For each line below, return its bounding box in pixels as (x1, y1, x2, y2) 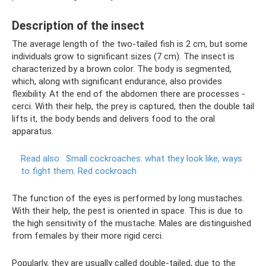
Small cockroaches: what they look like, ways (66, 153, 242, 164)
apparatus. (12, 126, 53, 137)
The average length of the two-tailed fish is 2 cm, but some (12, 39, 248, 49)
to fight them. (21, 166, 75, 176)
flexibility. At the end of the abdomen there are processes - (12, 88, 245, 99)
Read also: (21, 153, 61, 164)
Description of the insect (12, 19, 144, 33)
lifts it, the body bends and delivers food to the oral (12, 113, 215, 124)
